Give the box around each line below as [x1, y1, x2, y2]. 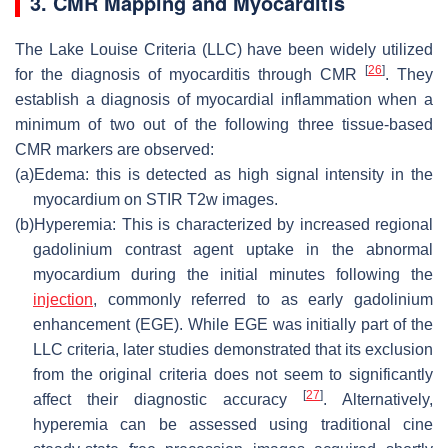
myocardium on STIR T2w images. [33, 190, 278, 208]
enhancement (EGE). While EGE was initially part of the [33, 315, 433, 333]
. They [385, 65, 433, 83]
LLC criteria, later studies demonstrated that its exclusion [33, 340, 433, 358]
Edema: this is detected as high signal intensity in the [34, 165, 433, 183]
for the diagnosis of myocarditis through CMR [15, 65, 365, 83]
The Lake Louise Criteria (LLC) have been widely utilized [15, 40, 433, 58]
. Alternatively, [323, 390, 433, 408]
